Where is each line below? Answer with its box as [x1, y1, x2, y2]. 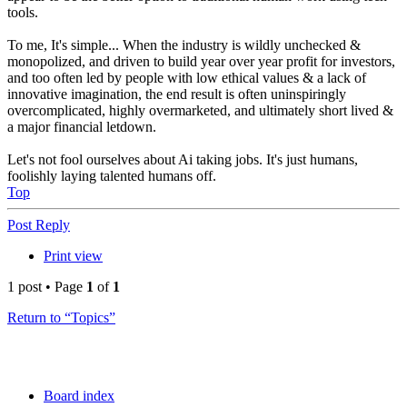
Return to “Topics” [7, 310, 115, 326]
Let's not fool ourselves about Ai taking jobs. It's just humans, [7, 152, 358, 168]
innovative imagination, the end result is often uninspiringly [7, 86, 346, 103]
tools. [7, 5, 38, 21]
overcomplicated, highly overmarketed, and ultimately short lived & [7, 103, 393, 119]
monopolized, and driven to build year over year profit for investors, [7, 54, 395, 70]
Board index [44, 388, 114, 404]
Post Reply [7, 217, 70, 233]
